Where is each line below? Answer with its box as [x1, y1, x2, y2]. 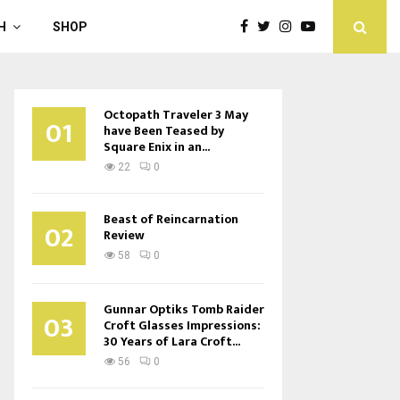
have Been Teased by [104, 121, 224, 141]
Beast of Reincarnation [104, 209, 238, 229]
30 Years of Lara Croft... [104, 331, 240, 352]
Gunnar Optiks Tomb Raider [104, 299, 264, 320]
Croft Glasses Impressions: [104, 315, 261, 336]
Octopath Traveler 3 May [104, 104, 248, 125]
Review [104, 225, 145, 246]
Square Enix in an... [104, 137, 210, 157]
